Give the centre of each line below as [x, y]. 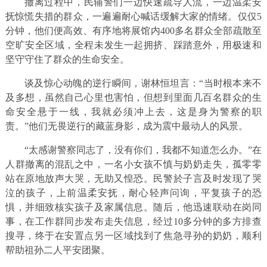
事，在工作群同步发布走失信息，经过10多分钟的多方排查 [133, 222]
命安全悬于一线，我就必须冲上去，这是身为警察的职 [133, 112]
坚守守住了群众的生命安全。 [67, 60]
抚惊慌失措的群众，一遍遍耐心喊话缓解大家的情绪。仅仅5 [133, 17]
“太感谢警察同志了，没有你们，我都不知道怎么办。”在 [143, 150]
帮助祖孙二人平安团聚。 [58, 250]
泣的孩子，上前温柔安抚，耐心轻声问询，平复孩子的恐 [133, 193]
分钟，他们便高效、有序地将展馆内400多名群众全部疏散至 [133, 31]
